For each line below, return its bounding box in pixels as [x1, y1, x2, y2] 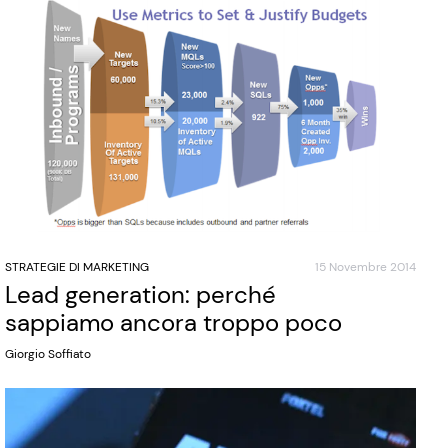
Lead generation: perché [5, 279, 277, 311]
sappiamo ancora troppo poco [5, 307, 343, 339]
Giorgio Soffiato [5, 346, 92, 363]
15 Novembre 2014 [314, 259, 416, 276]
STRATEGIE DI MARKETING [5, 259, 150, 276]
